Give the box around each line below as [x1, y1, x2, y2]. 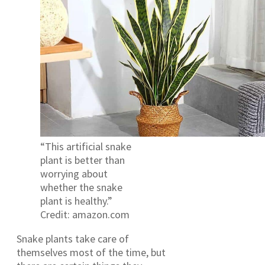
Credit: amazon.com [40, 208, 130, 221]
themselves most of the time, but [17, 245, 166, 259]
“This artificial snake [40, 140, 131, 153]
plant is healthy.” [40, 194, 112, 208]
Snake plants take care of [17, 232, 129, 245]
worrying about [40, 167, 108, 180]
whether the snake [40, 180, 122, 194]
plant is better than [40, 153, 125, 167]
